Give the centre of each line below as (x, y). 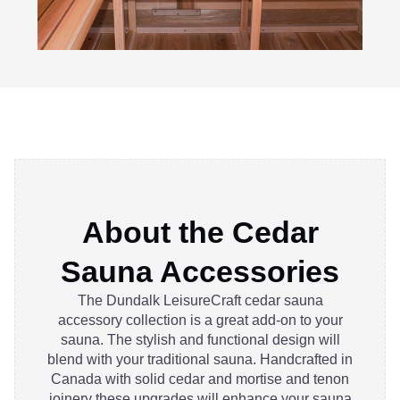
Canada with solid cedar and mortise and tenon (200, 379)
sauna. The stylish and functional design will (200, 340)
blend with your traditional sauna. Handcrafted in (200, 360)
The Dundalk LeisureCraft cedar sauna (200, 301)
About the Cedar (200, 233)
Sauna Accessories (200, 272)
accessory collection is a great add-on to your (200, 321)
